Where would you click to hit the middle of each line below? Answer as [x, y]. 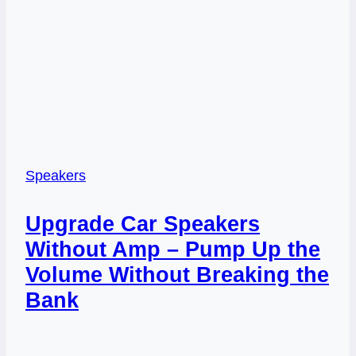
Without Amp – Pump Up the [173, 250]
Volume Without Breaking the [177, 275]
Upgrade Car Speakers [143, 224]
